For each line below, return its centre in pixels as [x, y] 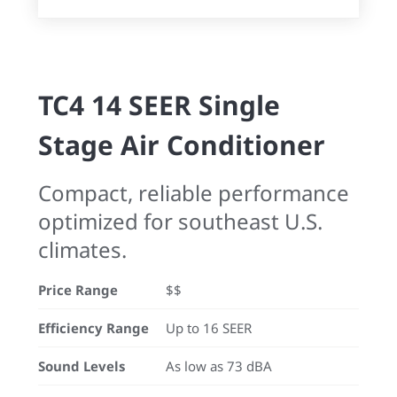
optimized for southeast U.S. [180, 221]
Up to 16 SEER [209, 328]
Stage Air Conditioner [182, 145]
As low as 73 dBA [219, 366]
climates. [82, 249]
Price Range [78, 290]
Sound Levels [82, 366]
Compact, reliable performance [194, 193]
